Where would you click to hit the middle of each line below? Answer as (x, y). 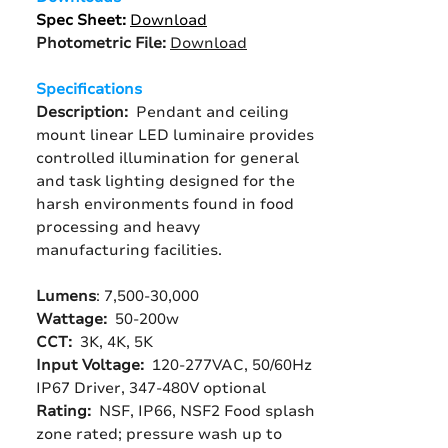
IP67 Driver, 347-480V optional (151, 388)
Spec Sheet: (83, 20)
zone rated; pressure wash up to (159, 434)
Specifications (89, 89)
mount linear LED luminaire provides (175, 135)
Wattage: (75, 319)
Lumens (66, 296)
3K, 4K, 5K (116, 342)
